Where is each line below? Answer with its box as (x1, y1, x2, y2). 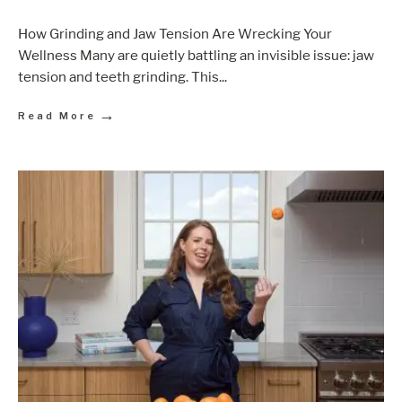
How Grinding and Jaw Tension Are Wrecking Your (18, 24, 332, 42)
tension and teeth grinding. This (18, 67, 219, 85)
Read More (18, 109, 96, 122)
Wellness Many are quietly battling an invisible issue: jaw (18, 46, 374, 64)
